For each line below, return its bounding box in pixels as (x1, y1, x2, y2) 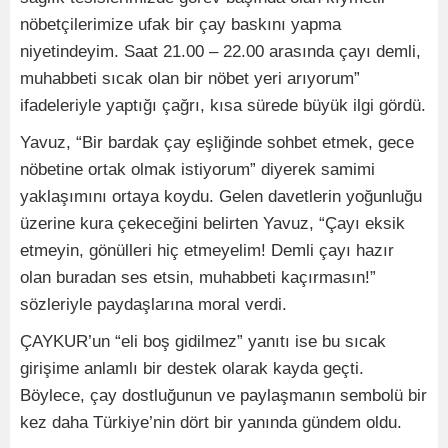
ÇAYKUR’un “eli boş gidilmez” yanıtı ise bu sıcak (20, 332, 386, 352)
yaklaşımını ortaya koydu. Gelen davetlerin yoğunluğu (20, 187, 422, 207)
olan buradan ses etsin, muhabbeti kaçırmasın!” (20, 268, 376, 288)
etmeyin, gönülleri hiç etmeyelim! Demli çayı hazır (20, 241, 394, 261)
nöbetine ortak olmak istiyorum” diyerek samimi (20, 160, 375, 180)
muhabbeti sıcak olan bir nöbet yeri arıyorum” (20, 69, 360, 89)
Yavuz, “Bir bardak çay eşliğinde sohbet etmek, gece (20, 133, 414, 153)
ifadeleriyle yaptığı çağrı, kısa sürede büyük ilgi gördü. (20, 96, 426, 116)
